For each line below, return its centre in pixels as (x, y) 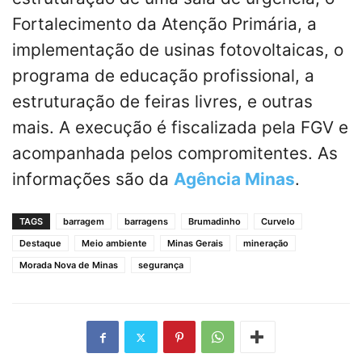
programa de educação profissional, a (163, 76)
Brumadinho (215, 222)
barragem (84, 222)
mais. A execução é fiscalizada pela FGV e (180, 128)
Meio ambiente (114, 244)
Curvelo (278, 222)
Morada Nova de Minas (69, 265)
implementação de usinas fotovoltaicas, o (178, 50)
